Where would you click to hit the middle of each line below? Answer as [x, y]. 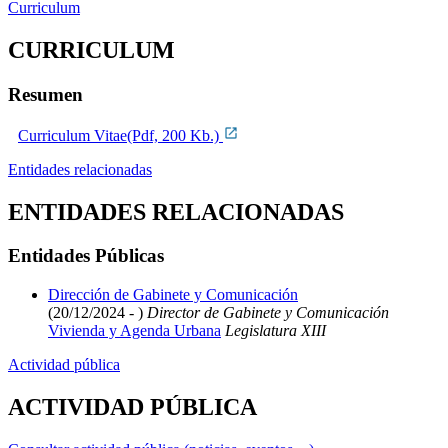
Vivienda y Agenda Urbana [134, 331]
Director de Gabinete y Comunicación [266, 313]
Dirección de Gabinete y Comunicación [173, 295]
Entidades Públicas [86, 256]
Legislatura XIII [273, 331]
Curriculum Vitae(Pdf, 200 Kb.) [120, 135]
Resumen [45, 94]
